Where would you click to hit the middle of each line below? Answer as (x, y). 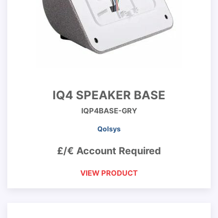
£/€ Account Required (109, 151)
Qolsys (109, 129)
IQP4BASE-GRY (109, 111)
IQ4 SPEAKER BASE (109, 95)
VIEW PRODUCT (109, 173)
